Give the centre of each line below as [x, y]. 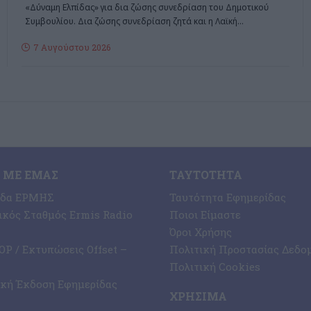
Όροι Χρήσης [201, 232]
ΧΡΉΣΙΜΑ [198, 296]
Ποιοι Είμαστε [205, 215]
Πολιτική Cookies [215, 267]
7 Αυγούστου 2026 [72, 47]
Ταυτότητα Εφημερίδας [228, 197]
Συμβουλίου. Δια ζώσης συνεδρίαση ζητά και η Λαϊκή [131, 21]
